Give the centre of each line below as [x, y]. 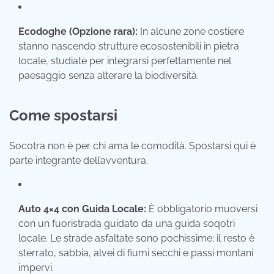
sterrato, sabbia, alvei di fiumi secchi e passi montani [136, 253]
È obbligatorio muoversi [202, 209]
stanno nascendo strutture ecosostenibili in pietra [129, 46]
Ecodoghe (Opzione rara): [78, 32]
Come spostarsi [63, 116]
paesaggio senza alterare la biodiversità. [109, 76]
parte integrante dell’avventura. [79, 161]
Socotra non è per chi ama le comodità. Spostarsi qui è [132, 146]
